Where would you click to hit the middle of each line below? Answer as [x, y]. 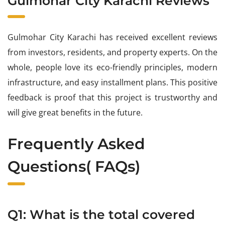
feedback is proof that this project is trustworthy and [113, 97]
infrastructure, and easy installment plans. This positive [113, 82]
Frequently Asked [76, 144]
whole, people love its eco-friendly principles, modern [113, 67]
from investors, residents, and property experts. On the [113, 52]
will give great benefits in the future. [75, 112]
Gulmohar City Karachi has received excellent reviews [113, 37]
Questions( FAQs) [74, 166]
